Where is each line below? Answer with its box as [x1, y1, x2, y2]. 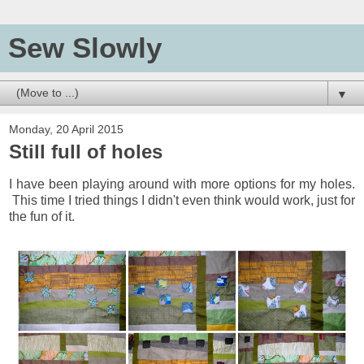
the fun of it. [9, 209, 75, 223]
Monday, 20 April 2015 [9, 123, 123, 136]
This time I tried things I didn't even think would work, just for [9, 193, 355, 207]
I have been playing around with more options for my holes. [9, 176, 355, 191]
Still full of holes [9, 141, 162, 162]
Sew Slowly [8, 32, 162, 63]
